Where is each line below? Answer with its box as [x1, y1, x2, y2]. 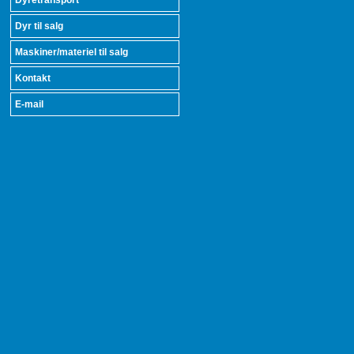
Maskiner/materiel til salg [15, 47, 128, 58]
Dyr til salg [15, 21, 63, 32]
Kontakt [15, 73, 51, 84]
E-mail [15, 99, 43, 110]
